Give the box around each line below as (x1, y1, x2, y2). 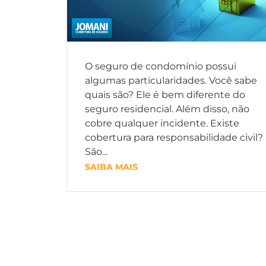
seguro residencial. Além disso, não (85, 103, 249, 115)
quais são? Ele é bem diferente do (85, 89, 245, 100)
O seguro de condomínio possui (85, 61, 236, 72)
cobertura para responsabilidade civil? (85, 132, 263, 143)
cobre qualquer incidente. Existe (85, 118, 239, 129)
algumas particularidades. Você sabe (85, 75, 257, 86)
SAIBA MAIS (85, 161, 138, 172)
